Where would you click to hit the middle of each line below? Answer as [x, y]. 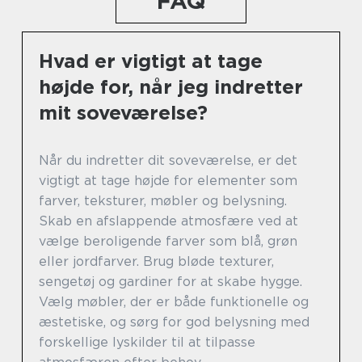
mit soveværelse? [123, 112]
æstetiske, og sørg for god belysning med [174, 322]
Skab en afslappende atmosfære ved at [168, 221]
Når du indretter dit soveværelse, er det [168, 160]
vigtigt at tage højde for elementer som [168, 180]
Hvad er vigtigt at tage [151, 61]
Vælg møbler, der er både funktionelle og [174, 301]
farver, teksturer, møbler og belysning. [163, 200]
